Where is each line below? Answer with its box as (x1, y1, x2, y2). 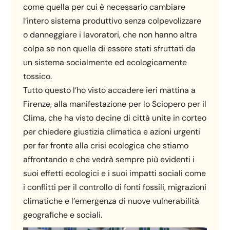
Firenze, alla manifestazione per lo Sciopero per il (23, 98, 207, 109)
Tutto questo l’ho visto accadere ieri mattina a (23, 84, 196, 95)
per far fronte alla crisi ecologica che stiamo (23, 140, 189, 151)
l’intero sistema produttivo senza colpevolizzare (23, 15, 202, 26)
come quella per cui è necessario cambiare (23, 1, 186, 12)
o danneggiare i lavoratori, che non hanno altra (23, 29, 198, 40)
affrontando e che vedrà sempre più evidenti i (23, 154, 195, 165)
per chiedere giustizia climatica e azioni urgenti (23, 126, 201, 137)
